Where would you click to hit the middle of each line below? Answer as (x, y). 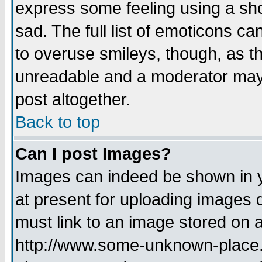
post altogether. (73, 99)
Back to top (58, 122)
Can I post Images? (93, 154)
